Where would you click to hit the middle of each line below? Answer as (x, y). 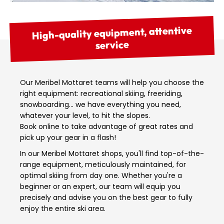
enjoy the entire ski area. (63, 209)
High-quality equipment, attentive (112, 33)
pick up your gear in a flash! (68, 138)
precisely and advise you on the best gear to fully (106, 198)
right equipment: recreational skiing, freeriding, (101, 94)
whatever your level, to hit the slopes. (85, 116)
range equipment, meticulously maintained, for (103, 165)
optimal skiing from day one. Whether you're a (101, 176)
